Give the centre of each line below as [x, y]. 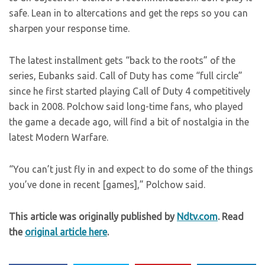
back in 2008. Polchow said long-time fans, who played [126, 107]
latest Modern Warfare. [59, 138]
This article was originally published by [93, 217]
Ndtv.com [197, 217]
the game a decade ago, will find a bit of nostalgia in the [129, 122]
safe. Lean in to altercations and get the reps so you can [128, 13]
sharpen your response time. [69, 29]
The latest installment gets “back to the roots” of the [122, 61]
